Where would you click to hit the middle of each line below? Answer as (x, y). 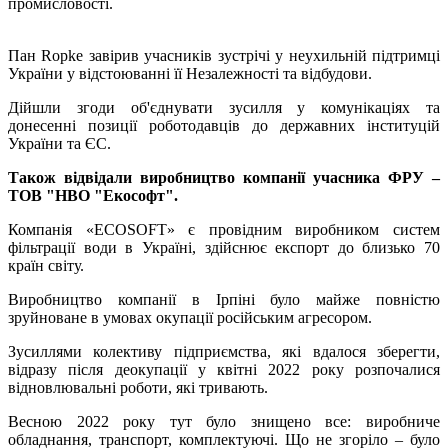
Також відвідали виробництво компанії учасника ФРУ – (224, 178)
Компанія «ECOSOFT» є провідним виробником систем (224, 230)
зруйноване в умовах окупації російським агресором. (190, 318)
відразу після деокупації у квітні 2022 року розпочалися (224, 370)
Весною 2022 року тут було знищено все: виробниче (224, 422)
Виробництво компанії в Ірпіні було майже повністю (224, 300)
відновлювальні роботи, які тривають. (138, 388)
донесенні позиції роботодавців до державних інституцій (224, 126)
